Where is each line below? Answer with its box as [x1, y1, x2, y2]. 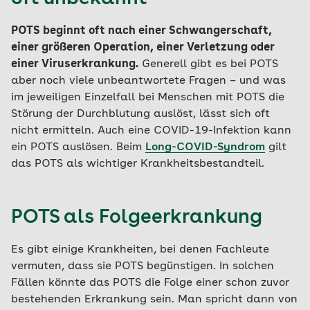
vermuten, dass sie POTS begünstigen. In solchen [11, 261, 274, 272]
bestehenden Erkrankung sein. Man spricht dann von [11, 294, 298, 305]
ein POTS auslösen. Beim [11, 142, 145, 153]
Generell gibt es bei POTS [138, 59, 278, 70]
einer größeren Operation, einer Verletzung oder [11, 42, 275, 53]
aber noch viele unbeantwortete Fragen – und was [11, 75, 286, 86]
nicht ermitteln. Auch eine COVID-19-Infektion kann [11, 125, 291, 136]
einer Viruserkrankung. [11, 59, 138, 70]
